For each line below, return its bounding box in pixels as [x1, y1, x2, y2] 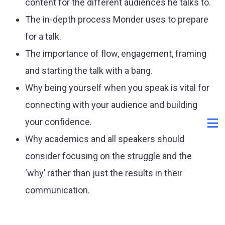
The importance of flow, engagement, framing [25, 48, 206, 59]
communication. [25, 184, 90, 195]
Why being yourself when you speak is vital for [25, 82, 209, 93]
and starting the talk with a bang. [25, 65, 153, 76]
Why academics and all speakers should [25, 133, 184, 144]
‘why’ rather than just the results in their [25, 167, 182, 178]
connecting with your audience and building [25, 99, 197, 110]
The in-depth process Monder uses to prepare [25, 14, 208, 25]
